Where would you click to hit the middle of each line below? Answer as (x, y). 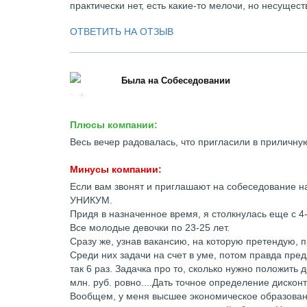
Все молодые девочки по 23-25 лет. (150, 228)
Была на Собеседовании (176, 81)
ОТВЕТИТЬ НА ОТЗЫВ (122, 32)
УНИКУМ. (91, 200)
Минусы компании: (116, 169)
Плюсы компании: (114, 125)
